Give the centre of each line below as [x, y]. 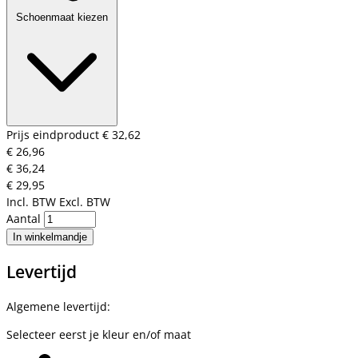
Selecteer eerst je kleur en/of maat [99, 335]
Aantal [25, 219]
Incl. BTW [31, 202]
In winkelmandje [50, 237]
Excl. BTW [85, 202]
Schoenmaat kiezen [62, 18]
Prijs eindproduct [54, 135]
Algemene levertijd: [58, 307]
